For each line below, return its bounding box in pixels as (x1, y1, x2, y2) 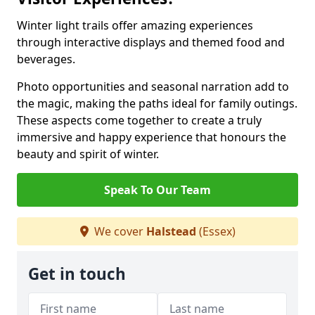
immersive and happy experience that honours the (17, 129, 286, 145)
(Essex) (195, 224, 236, 239)
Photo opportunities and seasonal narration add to (17, 79, 289, 94)
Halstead (146, 224, 196, 239)
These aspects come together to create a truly (17, 112, 262, 128)
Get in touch (28, 263, 126, 285)
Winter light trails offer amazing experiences (17, 18, 253, 33)
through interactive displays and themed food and (17, 34, 285, 50)
